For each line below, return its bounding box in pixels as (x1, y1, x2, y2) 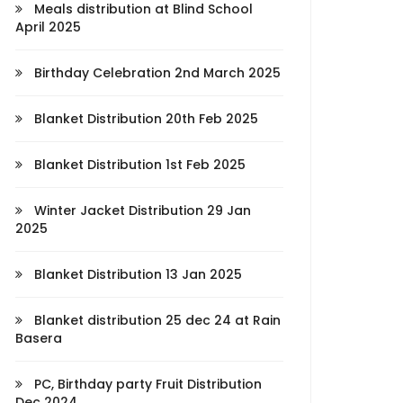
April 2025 (15, 18, 81, 36)
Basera (15, 329, 62, 347)
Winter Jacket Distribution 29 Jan (31, 201, 251, 219)
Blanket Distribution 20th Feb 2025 (31, 110, 258, 128)
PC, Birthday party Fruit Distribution (31, 375, 262, 393)
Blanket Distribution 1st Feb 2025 (31, 156, 246, 174)
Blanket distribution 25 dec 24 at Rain (31, 311, 281, 329)
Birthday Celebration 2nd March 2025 (31, 64, 281, 82)
